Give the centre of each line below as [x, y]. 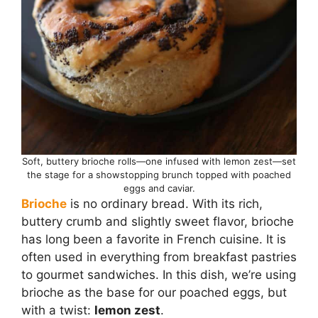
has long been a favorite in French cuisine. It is [154, 239]
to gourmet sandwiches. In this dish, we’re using [159, 274]
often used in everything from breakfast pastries [159, 257]
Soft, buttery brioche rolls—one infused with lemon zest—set [159, 161]
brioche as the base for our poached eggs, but [154, 292]
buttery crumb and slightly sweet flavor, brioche [158, 221]
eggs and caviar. [159, 188]
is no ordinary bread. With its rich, [165, 203]
